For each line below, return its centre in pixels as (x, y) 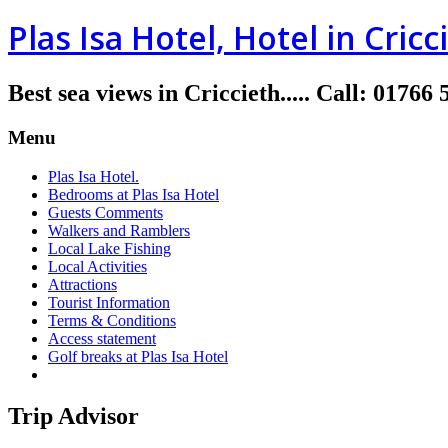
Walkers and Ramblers (119, 230)
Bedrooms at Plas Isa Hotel (133, 194)
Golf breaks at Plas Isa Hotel (138, 356)
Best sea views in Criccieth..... (162, 92)
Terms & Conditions (112, 320)
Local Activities (97, 266)
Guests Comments (105, 212)
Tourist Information (109, 302)
